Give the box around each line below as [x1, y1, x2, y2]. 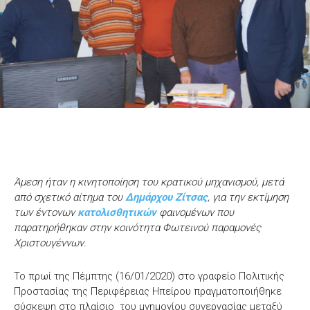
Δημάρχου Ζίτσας [125, 190, 208, 203]
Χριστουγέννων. [14, 236, 86, 249]
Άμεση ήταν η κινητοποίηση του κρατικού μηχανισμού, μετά [14, 175, 284, 188]
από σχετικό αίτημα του [14, 190, 125, 203]
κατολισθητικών [77, 206, 156, 219]
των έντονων [14, 206, 77, 219]
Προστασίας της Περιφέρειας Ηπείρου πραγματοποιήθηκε [14, 284, 282, 298]
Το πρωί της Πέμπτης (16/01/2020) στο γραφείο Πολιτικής [14, 269, 284, 282]
